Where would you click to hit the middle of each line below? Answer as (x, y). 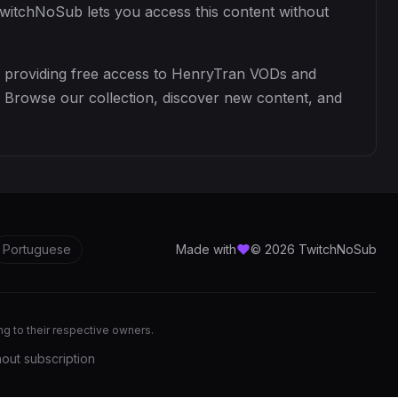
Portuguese (37, 249)
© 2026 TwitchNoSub (314, 249)
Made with (206, 249)
